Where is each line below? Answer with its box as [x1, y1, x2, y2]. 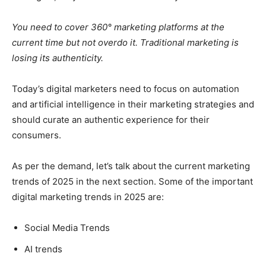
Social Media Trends [24, 222, 110, 234]
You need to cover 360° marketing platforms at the [12, 21, 224, 33]
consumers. [12, 129, 61, 141]
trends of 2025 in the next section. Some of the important [12, 176, 253, 188]
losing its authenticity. [12, 52, 106, 64]
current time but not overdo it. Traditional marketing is [12, 37, 239, 49]
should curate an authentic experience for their [12, 114, 210, 126]
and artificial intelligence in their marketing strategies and [12, 99, 254, 110]
